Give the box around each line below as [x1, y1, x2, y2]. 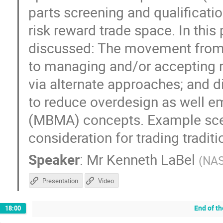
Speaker [28, 149, 80, 169]
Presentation [42, 176, 78, 186]
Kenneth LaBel [107, 149, 196, 169]
